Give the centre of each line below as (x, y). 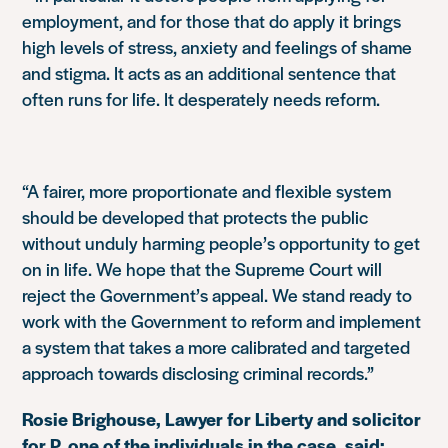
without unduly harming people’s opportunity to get (221, 242)
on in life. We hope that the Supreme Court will (202, 268)
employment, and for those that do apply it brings (212, 20)
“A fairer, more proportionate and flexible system (207, 190)
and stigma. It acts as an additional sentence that (209, 72)
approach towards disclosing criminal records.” (198, 372)
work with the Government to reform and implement (222, 320)
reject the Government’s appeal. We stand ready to (217, 294)
